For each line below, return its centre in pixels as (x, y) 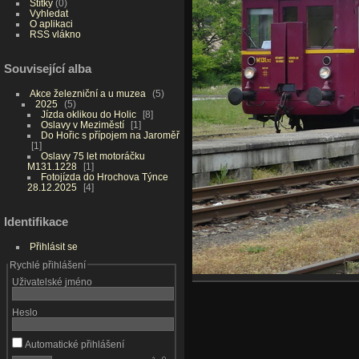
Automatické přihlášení (73, 344)
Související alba (48, 68)
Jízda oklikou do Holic (89, 114)
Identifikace (36, 221)
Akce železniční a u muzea (87, 93)
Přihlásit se (53, 246)
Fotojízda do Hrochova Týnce (104, 176)
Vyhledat (48, 14)
